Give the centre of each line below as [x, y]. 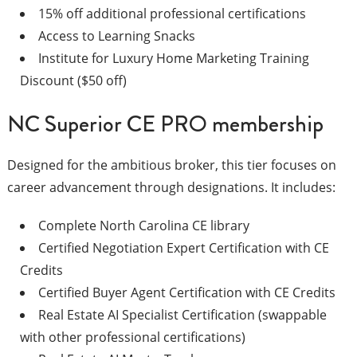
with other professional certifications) [132, 337]
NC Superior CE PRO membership [165, 124]
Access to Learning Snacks [116, 36]
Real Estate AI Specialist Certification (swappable [182, 315]
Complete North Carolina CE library [143, 226]
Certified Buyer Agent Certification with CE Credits [186, 293]
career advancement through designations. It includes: [171, 188]
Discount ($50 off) [73, 81]
